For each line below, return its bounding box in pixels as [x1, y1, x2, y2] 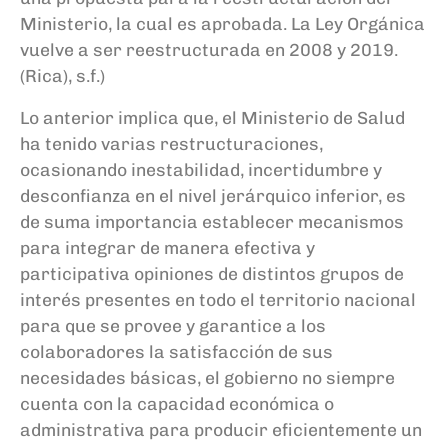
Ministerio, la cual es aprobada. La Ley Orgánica [20, 12, 425, 34]
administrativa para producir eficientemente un [20, 418, 422, 440]
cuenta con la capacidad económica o [20, 392, 334, 414]
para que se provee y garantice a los [20, 314, 326, 336]
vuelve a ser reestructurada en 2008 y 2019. [20, 38, 402, 60]
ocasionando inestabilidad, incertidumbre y [20, 158, 382, 180]
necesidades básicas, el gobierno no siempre [20, 366, 395, 388]
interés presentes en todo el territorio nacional [20, 288, 416, 310]
